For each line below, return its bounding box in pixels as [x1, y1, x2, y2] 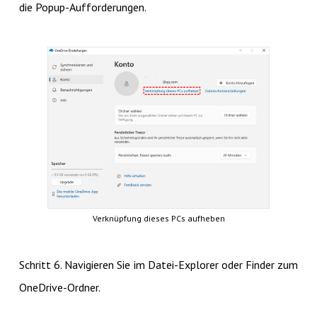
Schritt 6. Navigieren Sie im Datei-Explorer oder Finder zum [18, 258, 299, 272]
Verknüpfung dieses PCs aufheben [92, 213, 225, 224]
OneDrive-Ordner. [18, 280, 100, 295]
